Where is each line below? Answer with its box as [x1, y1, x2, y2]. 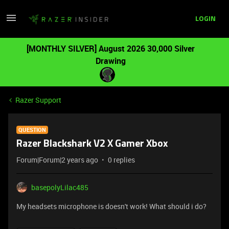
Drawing [95, 55, 126, 66]
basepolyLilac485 [31, 182, 88, 192]
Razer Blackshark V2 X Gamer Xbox [16, 139, 168, 149]
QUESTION [18, 126, 46, 133]
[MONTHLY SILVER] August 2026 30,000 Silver [26, 43, 195, 54]
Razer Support [15, 95, 61, 105]
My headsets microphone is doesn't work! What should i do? [16, 201, 207, 211]
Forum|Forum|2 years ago [16, 155, 98, 165]
